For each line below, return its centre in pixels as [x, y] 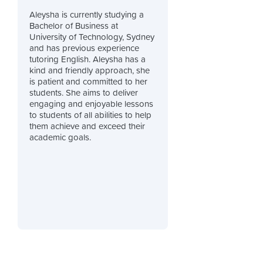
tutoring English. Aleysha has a [87, 60]
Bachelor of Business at [73, 26]
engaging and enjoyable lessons [91, 104]
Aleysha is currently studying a [86, 15]
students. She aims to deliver [83, 93]
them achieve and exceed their [87, 127]
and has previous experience [84, 49]
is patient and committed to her [88, 82]
